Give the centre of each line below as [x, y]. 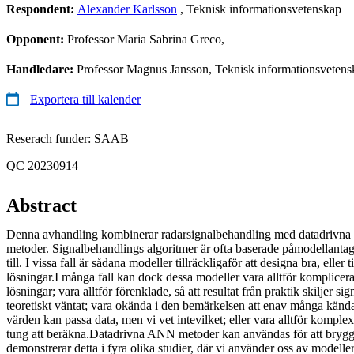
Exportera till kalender [85, 99]
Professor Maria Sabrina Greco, [146, 39]
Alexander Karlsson [127, 9]
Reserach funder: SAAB [68, 138]
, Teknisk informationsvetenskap [259, 9]
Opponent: [37, 39]
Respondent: [42, 9]
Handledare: [41, 69]
